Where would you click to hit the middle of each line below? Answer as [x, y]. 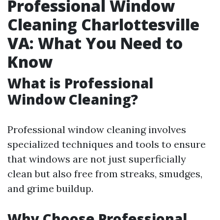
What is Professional [80, 83]
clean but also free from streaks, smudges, [105, 174]
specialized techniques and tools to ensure [107, 144]
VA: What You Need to [95, 43]
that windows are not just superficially [97, 159]
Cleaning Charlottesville [103, 24]
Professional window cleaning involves [97, 129]
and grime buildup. [50, 188]
